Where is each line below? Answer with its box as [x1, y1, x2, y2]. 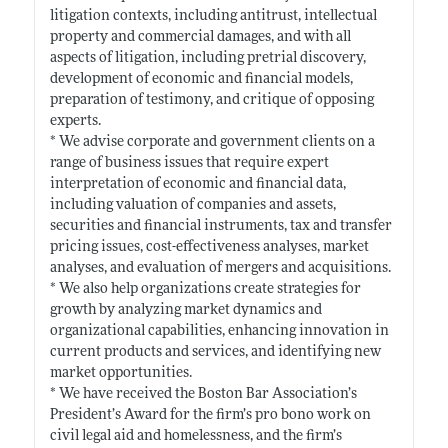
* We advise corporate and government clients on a [49, 134, 375, 150]
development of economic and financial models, [49, 71, 353, 87]
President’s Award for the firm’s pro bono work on [49, 407, 371, 423]
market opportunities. [49, 365, 192, 381]
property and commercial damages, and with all [49, 29, 351, 45]
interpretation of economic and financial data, [49, 176, 346, 192]
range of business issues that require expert [49, 155, 329, 171]
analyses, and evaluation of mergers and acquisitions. [49, 260, 391, 276]
